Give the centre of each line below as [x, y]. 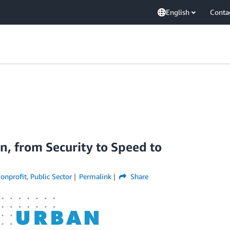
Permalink [95, 176]
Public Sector [51, 176]
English [178, 12]
